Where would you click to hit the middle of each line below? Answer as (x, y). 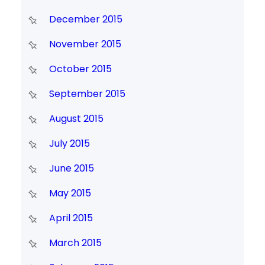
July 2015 (69, 144)
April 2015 (71, 218)
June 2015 (71, 169)
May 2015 (70, 193)
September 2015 (87, 94)
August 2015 (76, 119)
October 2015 (80, 69)
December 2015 (85, 20)
